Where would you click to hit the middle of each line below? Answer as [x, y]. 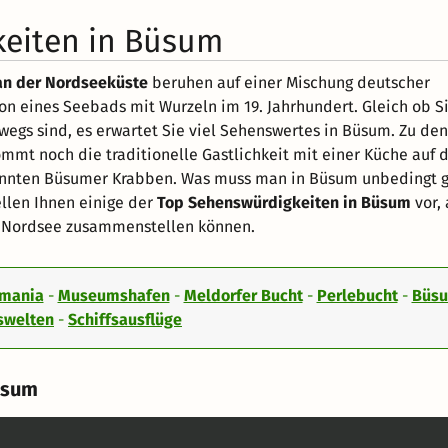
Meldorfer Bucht [243, 295]
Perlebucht [357, 295]
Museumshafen [113, 295]
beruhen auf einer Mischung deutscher [289, 82]
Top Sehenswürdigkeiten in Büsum [284, 202]
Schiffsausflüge [125, 319]
